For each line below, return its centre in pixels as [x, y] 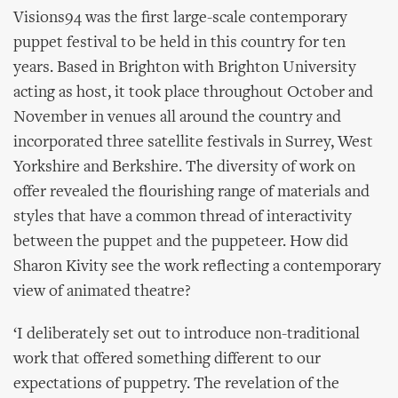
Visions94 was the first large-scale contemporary [180, 18]
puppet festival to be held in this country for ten [179, 43]
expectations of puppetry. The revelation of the [176, 384]
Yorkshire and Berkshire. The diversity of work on [184, 167]
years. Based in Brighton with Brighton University [185, 68]
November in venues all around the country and [177, 118]
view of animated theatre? [102, 292]
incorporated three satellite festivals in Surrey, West [193, 143]
